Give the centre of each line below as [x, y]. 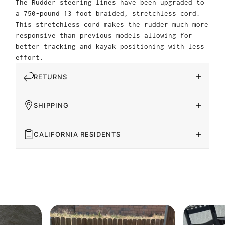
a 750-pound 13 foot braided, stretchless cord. [108, 13]
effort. [30, 58]
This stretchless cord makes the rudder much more [112, 24]
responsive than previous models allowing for [104, 35]
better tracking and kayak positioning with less [110, 46]
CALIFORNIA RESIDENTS [77, 134]
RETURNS [50, 77]
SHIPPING [51, 106]
